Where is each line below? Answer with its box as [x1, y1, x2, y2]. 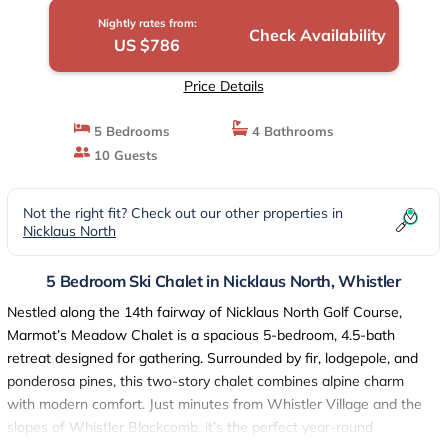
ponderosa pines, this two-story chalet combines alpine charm [7, 372, 404, 390]
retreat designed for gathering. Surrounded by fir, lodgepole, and [7, 349, 418, 367]
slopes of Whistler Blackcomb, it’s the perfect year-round [7, 418, 373, 436]
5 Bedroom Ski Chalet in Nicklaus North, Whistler [46, 271, 401, 291]
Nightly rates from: [97, 16, 197, 30]
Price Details [183, 77, 264, 95]
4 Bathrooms [247, 123, 334, 139]
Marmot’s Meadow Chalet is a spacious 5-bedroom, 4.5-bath [7, 326, 395, 344]
